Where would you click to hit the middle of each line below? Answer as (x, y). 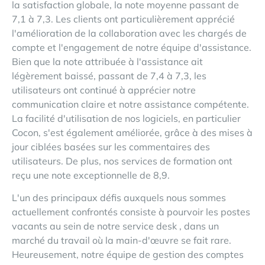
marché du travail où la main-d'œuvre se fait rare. (122, 240)
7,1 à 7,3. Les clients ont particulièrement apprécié (123, 19)
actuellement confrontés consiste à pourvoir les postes (131, 212)
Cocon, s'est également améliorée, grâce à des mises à (132, 132)
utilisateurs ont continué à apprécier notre (104, 90)
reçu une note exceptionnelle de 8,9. (91, 175)
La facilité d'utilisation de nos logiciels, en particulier (126, 118)
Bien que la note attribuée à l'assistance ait (107, 62)
